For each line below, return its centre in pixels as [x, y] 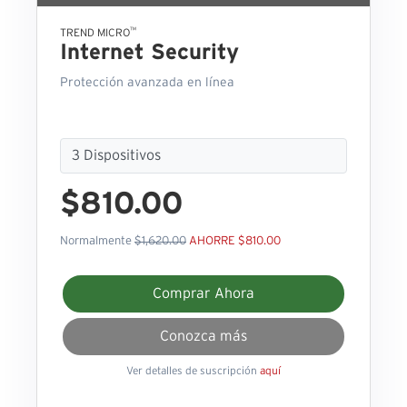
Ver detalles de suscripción [193, 371]
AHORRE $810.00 [235, 242]
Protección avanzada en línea [147, 83]
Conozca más [203, 337]
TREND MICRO [95, 33]
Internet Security [149, 53]
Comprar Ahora [203, 294]
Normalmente [97, 242]
